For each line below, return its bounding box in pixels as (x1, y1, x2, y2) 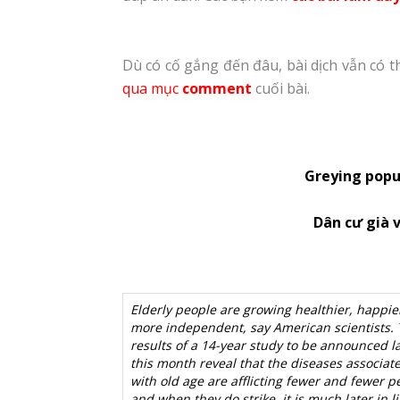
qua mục (122, 79, 182, 98)
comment (182, 79, 252, 98)
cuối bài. (252, 79, 310, 98)
